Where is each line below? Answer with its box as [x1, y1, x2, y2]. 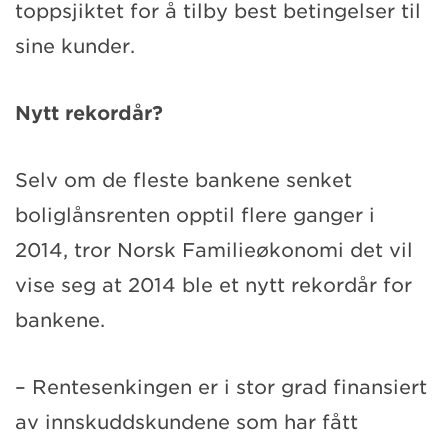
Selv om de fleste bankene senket [15, 168, 352, 192]
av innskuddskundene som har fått [15, 410, 358, 434]
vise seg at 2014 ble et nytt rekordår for [15, 273, 412, 297]
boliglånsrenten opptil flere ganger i [15, 203, 375, 227]
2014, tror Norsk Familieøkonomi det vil [15, 238, 413, 262]
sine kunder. [15, 34, 135, 58]
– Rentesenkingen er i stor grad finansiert [15, 375, 427, 399]
